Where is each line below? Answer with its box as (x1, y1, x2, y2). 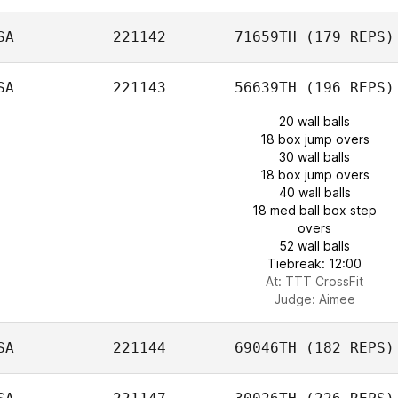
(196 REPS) (297, 79, 394, 96)
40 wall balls (278, 185, 351, 200)
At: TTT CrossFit (266, 274, 363, 289)
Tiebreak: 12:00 (267, 256, 362, 271)
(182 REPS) (297, 339, 394, 356)
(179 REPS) (297, 28, 394, 45)
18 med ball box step (252, 203, 377, 218)
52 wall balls (279, 238, 350, 253)
